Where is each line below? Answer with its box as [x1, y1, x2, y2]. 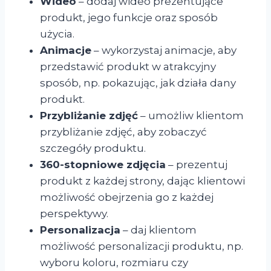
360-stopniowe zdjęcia [40, 158, 166, 171]
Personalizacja [40, 223, 120, 236]
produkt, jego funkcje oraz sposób [40, 11, 218, 24]
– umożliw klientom [138, 109, 244, 122]
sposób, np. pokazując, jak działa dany [40, 76, 236, 89]
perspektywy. [40, 207, 108, 220]
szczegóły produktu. [40, 142, 146, 154]
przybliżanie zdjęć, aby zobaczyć [40, 125, 207, 138]
